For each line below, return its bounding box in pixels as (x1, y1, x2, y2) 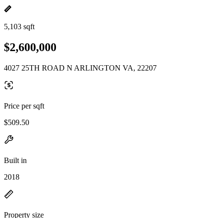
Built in (4, 156, 27, 164)
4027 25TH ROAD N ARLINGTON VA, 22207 (4, 63, 157, 72)
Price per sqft (4, 101, 44, 110)
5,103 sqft (4, 22, 35, 31)
